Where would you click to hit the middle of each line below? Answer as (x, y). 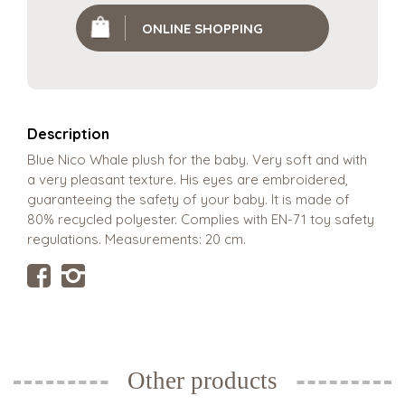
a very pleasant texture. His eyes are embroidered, (188, 180)
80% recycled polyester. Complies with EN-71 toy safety (201, 220)
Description (68, 134)
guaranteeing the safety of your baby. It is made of (188, 200)
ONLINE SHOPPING (202, 28)
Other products (202, 381)
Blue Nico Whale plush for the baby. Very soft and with (197, 160)
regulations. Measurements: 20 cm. (137, 240)
